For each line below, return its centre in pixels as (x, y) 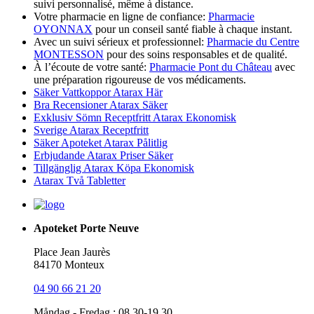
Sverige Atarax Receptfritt (91, 130)
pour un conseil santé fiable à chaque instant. (192, 29)
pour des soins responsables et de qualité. (196, 55)
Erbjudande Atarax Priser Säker (103, 156)
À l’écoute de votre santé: (91, 67)
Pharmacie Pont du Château (211, 67)
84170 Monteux (69, 265)
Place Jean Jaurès (72, 252)
